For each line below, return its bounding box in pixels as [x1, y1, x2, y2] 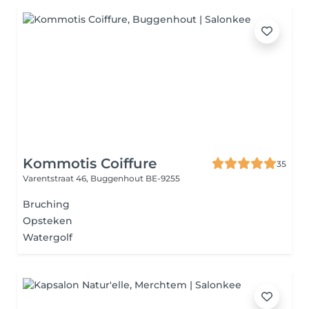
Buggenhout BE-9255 [90, 173, 180, 183]
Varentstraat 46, [23, 173, 90, 183]
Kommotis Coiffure [23, 155, 157, 172]
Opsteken [23, 215, 72, 227]
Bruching [23, 198, 70, 210]
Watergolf [23, 231, 72, 243]
